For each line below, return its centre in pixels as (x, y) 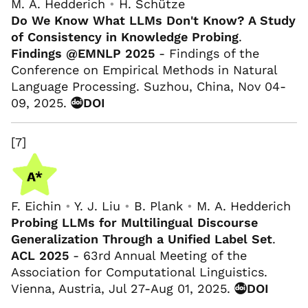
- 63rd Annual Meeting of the (158, 255)
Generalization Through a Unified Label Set (142, 239)
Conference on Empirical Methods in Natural (144, 69)
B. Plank (158, 206)
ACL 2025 (40, 255)
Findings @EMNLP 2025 (83, 53)
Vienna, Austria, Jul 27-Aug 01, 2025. (123, 288)
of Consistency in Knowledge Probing (125, 36)
